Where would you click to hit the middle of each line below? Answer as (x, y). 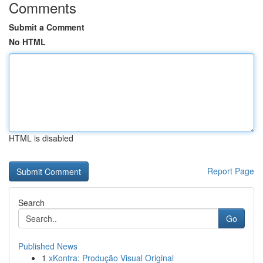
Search (31, 203)
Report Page (231, 171)
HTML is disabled (41, 138)
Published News (48, 246)
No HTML (27, 42)
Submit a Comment (47, 27)
